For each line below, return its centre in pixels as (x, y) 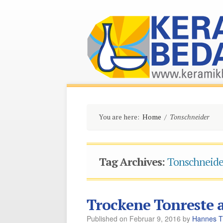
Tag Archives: (133, 161)
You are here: (119, 117)
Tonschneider (190, 117)
